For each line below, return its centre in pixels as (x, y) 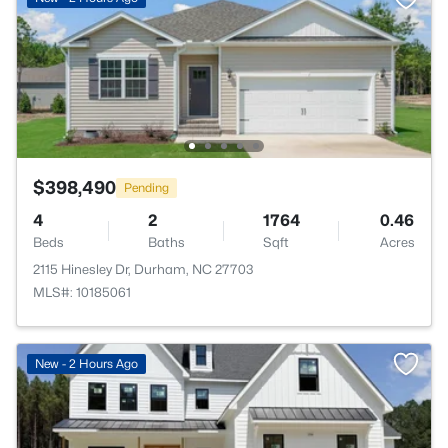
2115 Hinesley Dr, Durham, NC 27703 (143, 269)
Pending (146, 187)
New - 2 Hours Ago (86, 363)
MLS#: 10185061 (82, 292)
